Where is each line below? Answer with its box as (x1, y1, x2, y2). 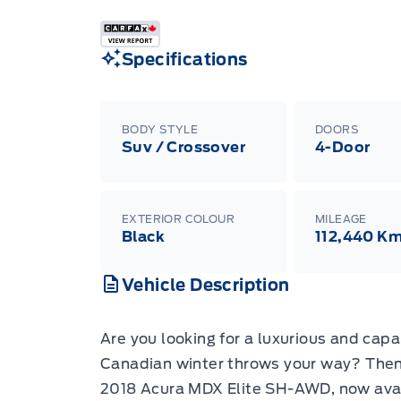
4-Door (315, 138, 371, 156)
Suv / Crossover (122, 138, 245, 156)
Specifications (122, 49, 248, 69)
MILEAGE (315, 211, 367, 226)
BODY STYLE (122, 122, 198, 136)
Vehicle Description (122, 275, 290, 294)
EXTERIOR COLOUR (122, 211, 235, 226)
